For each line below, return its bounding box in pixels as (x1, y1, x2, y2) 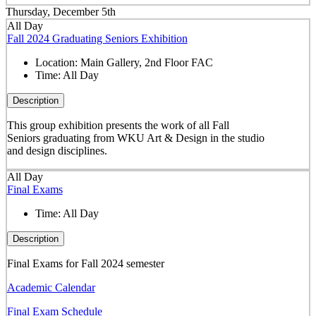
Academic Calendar (6, 281, 95, 294)
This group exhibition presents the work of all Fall (6, 119, 229, 131)
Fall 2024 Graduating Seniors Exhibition (6, 32, 188, 44)
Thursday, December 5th (6, 6, 116, 18)
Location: (35, 56, 80, 68)
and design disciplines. (6, 145, 107, 157)
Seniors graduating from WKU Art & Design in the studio (6, 132, 265, 144)
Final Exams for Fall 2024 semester (6, 257, 164, 270)
